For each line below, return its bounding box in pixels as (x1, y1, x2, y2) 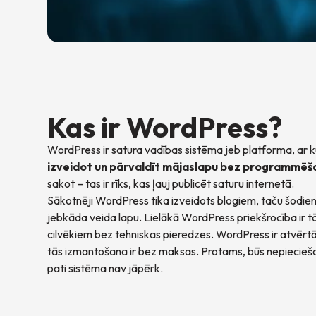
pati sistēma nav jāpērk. (47, 261, 164, 276)
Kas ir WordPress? (47, 109, 283, 145)
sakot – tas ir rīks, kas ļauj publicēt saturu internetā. (47, 176, 295, 191)
